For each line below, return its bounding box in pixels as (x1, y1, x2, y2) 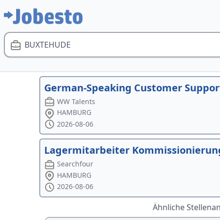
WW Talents (57, 97, 96, 106)
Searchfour (57, 159, 94, 169)
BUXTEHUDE (25, 39, 71, 50)
